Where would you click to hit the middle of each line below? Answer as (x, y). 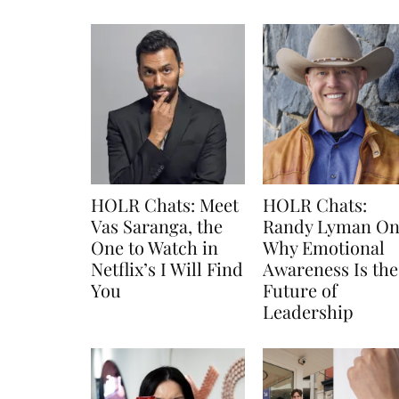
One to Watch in (155, 247)
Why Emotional (323, 247)
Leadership (308, 311)
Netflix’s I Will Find (167, 268)
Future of (300, 289)
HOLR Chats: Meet (165, 204)
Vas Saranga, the (157, 225)
